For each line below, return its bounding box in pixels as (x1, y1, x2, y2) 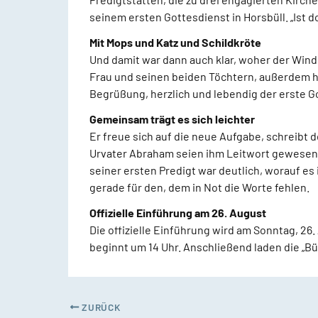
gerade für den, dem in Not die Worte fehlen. (89, 180, 309, 194)
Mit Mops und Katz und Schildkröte (89, 35, 261, 49)
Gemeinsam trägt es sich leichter (89, 112, 255, 126)
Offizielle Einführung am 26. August (89, 206, 266, 219)
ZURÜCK (79, 300, 121, 313)
